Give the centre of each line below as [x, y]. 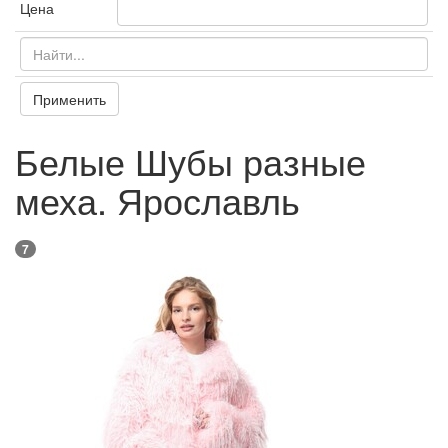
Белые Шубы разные [190, 161]
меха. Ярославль [157, 200]
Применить [69, 99]
